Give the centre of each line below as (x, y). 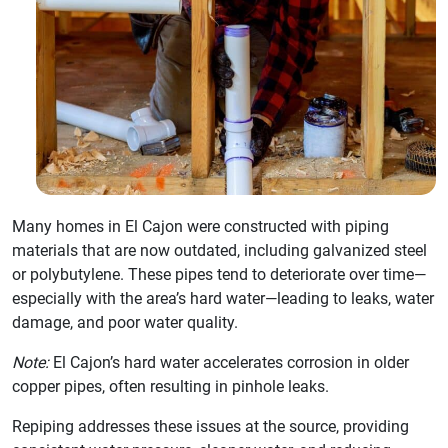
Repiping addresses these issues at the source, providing (210, 427)
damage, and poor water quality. (125, 323)
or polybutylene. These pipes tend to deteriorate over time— (219, 275)
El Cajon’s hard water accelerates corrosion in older (229, 363)
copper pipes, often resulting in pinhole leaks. (170, 387)
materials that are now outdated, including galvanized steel (219, 251)
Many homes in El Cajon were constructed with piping (200, 227)
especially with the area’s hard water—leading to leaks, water (223, 299)
